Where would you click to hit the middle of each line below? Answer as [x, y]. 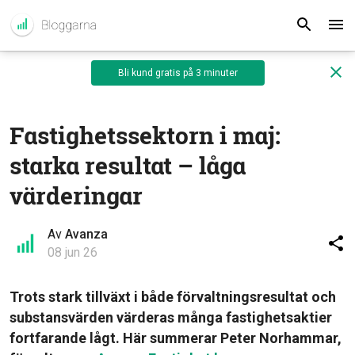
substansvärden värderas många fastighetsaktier [171, 317]
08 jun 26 [73, 252]
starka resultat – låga [128, 165]
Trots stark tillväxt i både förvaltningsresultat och [173, 297]
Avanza [86, 234]
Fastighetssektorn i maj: [145, 135]
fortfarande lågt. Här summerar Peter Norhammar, [176, 338]
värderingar [76, 195]
